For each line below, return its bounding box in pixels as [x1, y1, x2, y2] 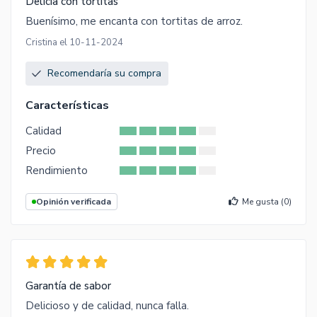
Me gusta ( [242, 196, 284, 208]
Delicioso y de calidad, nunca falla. [25, 298, 189, 313]
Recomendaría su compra [47, 67, 161, 81]
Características [25, 98, 109, 114]
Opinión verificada [36, 196, 111, 208]
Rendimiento [25, 163, 88, 178]
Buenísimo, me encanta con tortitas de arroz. [25, 14, 243, 29]
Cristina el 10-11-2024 [25, 36, 123, 50]
